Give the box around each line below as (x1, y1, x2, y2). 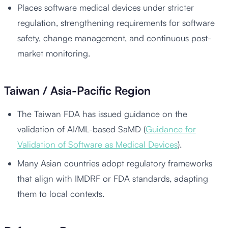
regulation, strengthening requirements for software (17, 17, 215, 28)
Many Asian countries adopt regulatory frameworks (17, 157, 212, 168)
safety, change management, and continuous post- (17, 32, 211, 43)
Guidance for (145, 123, 196, 134)
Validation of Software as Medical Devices (17, 138, 178, 150)
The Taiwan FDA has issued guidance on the (17, 108, 187, 119)
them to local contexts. (17, 188, 104, 199)
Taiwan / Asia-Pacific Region (4, 83, 151, 97)
